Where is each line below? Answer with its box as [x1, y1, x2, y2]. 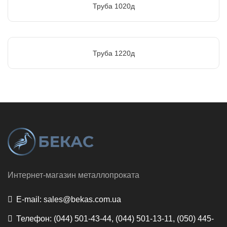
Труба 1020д [92, 2, 135, 10]
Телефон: [16, 214, 52, 223]
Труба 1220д [92, 49, 135, 58]
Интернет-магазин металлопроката [8, 170, 139, 179]
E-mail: [16, 195, 42, 204]
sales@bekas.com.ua [42, 195, 121, 204]
